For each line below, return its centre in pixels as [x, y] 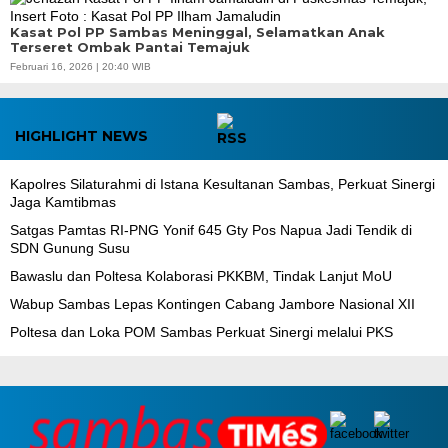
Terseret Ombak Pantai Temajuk [130, 46]
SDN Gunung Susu [70, 247]
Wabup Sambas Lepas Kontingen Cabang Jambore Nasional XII [212, 303]
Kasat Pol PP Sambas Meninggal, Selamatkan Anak [197, 31]
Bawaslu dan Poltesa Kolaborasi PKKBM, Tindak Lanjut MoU [201, 275]
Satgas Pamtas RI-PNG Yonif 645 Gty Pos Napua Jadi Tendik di [211, 229]
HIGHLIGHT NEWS [81, 135]
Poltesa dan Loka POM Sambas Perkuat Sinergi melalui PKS [201, 331]
